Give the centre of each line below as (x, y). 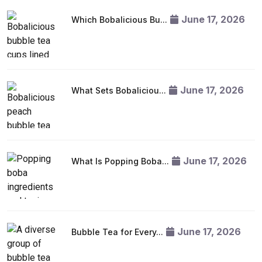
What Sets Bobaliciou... (119, 90)
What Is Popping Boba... (120, 161)
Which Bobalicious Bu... (119, 20)
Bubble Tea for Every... (117, 232)
